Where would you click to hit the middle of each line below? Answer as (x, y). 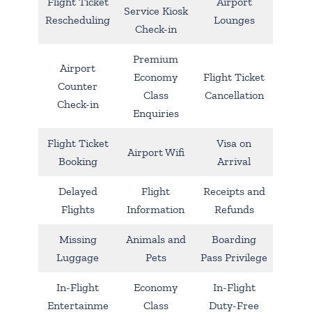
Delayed (78, 191)
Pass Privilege (234, 257)
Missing (78, 239)
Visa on (234, 143)
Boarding (234, 239)
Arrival (234, 161)
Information (156, 209)
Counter (78, 86)
